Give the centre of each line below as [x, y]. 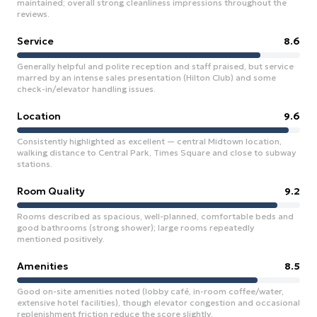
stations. [35, 164]
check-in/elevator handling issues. [86, 89]
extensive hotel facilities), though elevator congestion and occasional [158, 302]
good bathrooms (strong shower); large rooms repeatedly [136, 227]
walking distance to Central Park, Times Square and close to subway [156, 152]
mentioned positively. [61, 239]
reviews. [33, 14]
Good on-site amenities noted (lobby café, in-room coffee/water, [150, 291]
